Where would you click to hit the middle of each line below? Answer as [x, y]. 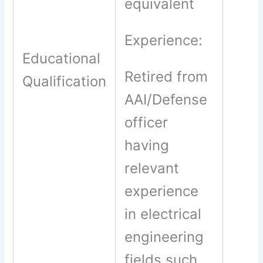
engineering [164, 237]
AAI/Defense [166, 100]
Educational [62, 58]
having [147, 146]
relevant [152, 168]
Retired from [166, 77]
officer [146, 123]
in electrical [163, 214]
